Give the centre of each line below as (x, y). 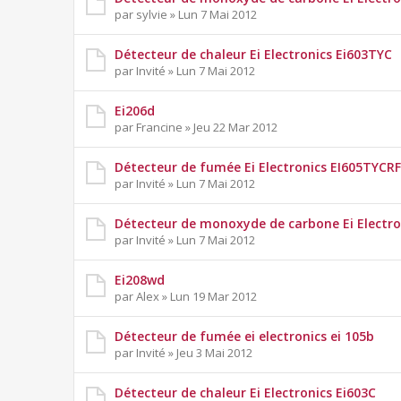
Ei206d (135, 111)
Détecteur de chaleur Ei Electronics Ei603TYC (253, 55)
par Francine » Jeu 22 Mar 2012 (196, 128)
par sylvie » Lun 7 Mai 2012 (186, 15)
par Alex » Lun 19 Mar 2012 (186, 297)
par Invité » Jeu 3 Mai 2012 (183, 353)
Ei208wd (140, 280)
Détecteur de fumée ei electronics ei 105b (244, 337)
